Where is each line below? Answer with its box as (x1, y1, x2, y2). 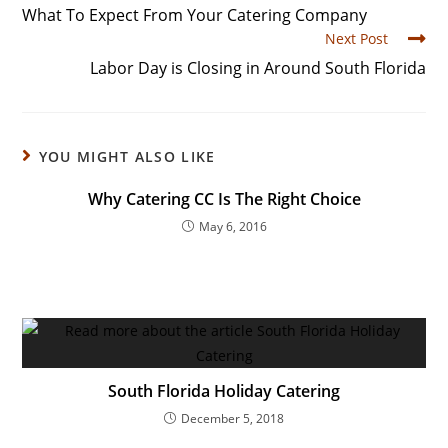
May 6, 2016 (198, 218, 267, 235)
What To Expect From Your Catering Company (22, 4, 368, 26)
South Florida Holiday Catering (108, 380, 340, 402)
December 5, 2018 (181, 410, 284, 427)
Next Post (324, 29, 388, 48)
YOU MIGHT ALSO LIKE (38, 147, 216, 166)
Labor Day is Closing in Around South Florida (89, 57, 426, 79)
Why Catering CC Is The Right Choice (87, 188, 361, 210)
